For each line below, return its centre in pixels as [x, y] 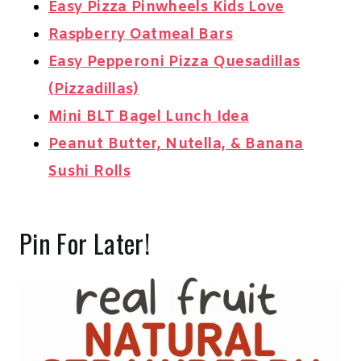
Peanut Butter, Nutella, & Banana [176, 145]
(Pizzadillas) [93, 90]
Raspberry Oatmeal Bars [141, 35]
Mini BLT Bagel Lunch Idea [149, 117]
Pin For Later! [85, 243]
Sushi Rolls [89, 172]
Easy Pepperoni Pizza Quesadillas [174, 62]
